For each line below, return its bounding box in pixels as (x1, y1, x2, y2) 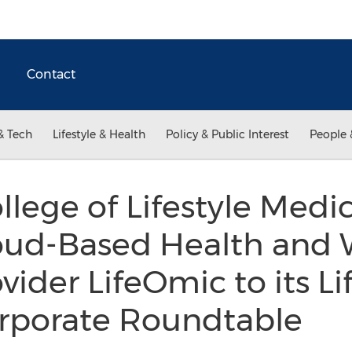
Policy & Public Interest (166, 127, 289, 141)
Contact (27, 67, 75, 82)
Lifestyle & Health (53, 127, 145, 141)
